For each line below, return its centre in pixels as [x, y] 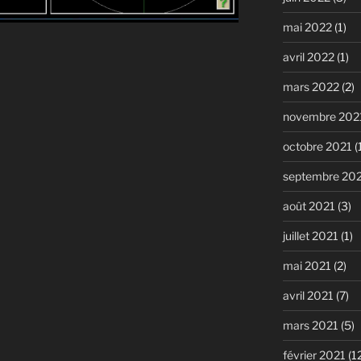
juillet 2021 [310, 235]
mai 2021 [307, 265]
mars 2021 [310, 325]
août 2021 [309, 205]
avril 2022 [308, 56]
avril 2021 [308, 295]
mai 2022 [307, 27]
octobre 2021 [317, 146]
